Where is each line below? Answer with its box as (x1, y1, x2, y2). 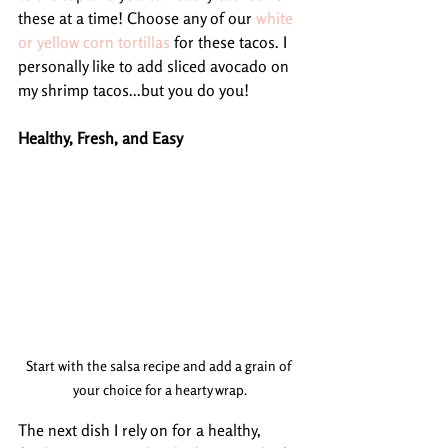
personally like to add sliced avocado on (18, 55, 293, 76)
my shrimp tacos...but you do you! (18, 79, 249, 100)
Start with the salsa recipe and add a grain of (26, 356, 294, 374)
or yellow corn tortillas (18, 31, 170, 52)
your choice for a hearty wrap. (73, 380, 247, 398)
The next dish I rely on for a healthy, (18, 419, 265, 440)
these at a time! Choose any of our (18, 7, 256, 28)
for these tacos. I (170, 31, 291, 52)
